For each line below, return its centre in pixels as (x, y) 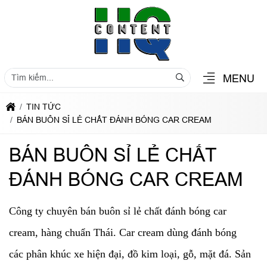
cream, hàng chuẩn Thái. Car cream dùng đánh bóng (123, 232)
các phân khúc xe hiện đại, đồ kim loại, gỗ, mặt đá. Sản (130, 254)
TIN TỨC (44, 107)
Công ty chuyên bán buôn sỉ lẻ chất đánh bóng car (118, 211)
